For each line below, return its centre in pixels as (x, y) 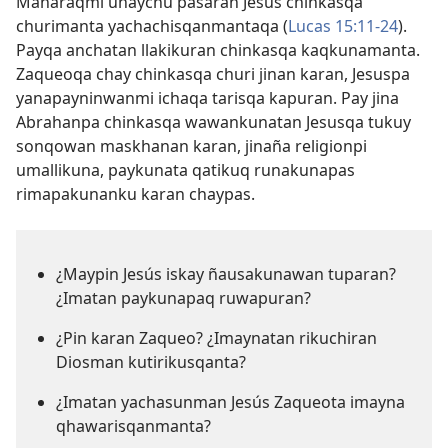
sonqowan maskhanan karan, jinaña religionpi (191, 146)
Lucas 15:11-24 (343, 26)
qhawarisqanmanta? (133, 426)
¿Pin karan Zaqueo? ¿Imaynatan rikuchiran (216, 338)
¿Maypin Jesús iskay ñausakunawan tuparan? (226, 274)
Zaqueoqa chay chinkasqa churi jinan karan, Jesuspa (213, 74)
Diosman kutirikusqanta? (151, 362)
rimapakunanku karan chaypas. (135, 194)
